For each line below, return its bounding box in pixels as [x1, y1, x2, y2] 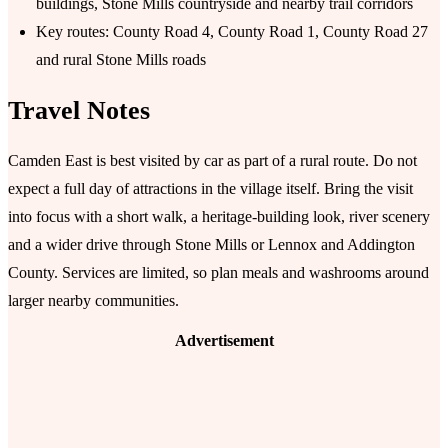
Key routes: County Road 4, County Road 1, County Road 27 [36, 23, 428, 41]
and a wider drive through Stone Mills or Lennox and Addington [8, 236, 415, 254]
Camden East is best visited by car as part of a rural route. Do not [8, 152, 417, 170]
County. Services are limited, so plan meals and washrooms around [8, 264, 429, 282]
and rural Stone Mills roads [36, 51, 206, 69]
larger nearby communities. [8, 292, 179, 310]
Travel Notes [8, 95, 150, 125]
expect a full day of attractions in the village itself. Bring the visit [8, 180, 413, 198]
